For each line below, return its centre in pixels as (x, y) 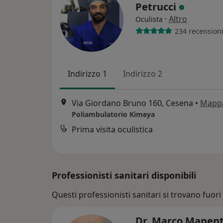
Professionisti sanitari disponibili (124, 175)
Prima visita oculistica (112, 130)
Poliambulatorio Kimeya (113, 114)
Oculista (149, 19)
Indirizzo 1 (87, 74)
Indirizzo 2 (143, 74)
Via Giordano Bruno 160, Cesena (132, 103)
